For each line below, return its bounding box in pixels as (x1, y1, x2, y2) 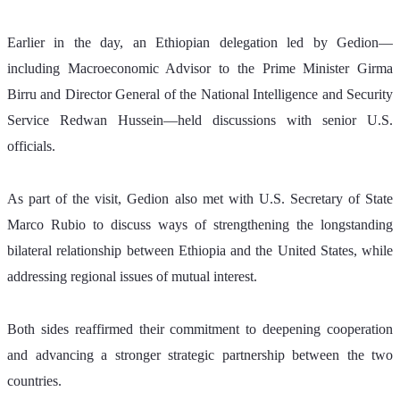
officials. (7, 137, 55, 154)
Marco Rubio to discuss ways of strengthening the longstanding (7, 216, 393, 232)
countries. (7, 372, 62, 388)
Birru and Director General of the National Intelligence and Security (7, 86, 393, 102)
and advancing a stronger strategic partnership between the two (7, 346, 393, 362)
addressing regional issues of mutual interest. (7, 268, 257, 284)
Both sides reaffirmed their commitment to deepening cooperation (7, 321, 393, 337)
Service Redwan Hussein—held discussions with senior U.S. (7, 112, 393, 128)
